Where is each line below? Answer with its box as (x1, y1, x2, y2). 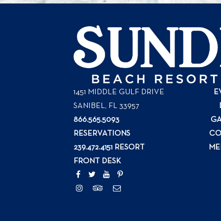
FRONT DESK (74, 157, 121, 166)
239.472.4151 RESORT (74, 144, 145, 152)
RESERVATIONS (74, 130, 131, 138)
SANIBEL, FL (74, 102, 118, 110)
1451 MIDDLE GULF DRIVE (74, 88, 165, 97)
